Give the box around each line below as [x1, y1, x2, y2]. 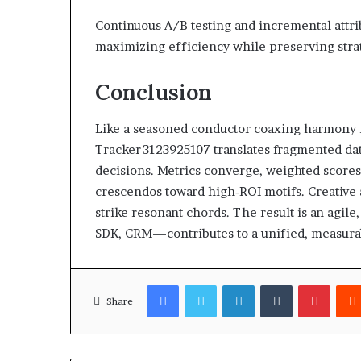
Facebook [178, 277, 227, 291]
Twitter [216, 277, 255, 291]
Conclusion [95, 78, 212, 106]
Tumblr [292, 277, 329, 291]
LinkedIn [254, 277, 298, 291]
